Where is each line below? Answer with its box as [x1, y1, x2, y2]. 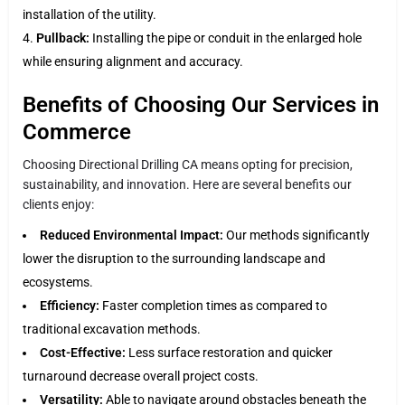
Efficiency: [40, 297, 99, 313]
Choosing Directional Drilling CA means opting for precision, [23, 156, 353, 172]
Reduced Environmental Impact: [40, 227, 223, 242]
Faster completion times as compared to [99, 297, 327, 313]
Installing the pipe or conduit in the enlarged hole [89, 30, 362, 45]
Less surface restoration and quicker [126, 344, 333, 360]
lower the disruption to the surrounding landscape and [23, 250, 325, 266]
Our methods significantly [223, 227, 370, 242]
